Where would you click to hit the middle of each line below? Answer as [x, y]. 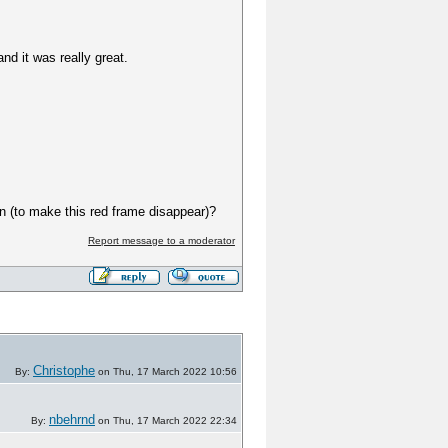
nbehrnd [72, 419]
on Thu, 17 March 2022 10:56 [166, 371]
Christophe [64, 370]
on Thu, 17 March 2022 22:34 [166, 420]
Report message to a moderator [161, 240]
